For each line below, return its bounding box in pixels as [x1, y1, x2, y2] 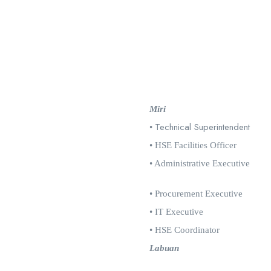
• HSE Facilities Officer [149, 140, 237, 150]
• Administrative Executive [149, 158, 250, 168]
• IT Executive [149, 207, 203, 217]
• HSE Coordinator [149, 225, 220, 235]
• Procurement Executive [149, 189, 243, 198]
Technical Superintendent [155, 120, 250, 134]
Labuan [149, 243, 179, 253]
